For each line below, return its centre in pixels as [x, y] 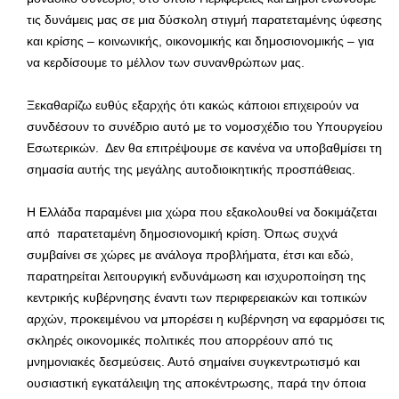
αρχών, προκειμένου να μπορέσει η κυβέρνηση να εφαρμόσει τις [206, 318]
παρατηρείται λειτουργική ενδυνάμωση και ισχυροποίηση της [196, 276]
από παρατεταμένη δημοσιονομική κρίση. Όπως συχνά [182, 233]
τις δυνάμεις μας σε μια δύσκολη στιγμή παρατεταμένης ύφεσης [204, 19]
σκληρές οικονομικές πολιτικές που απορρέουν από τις [180, 340]
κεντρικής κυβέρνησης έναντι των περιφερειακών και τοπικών [197, 297]
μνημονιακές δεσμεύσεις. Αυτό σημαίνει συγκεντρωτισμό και [193, 361]
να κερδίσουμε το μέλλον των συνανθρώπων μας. [166, 62]
